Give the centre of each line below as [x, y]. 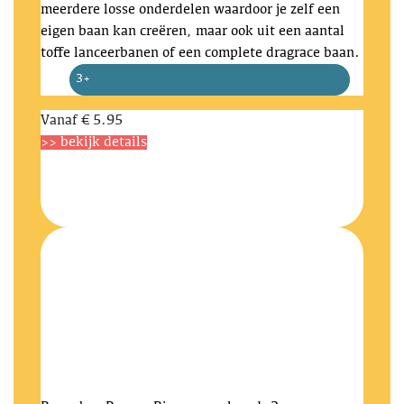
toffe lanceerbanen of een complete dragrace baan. [200, 53]
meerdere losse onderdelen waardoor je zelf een [190, 10]
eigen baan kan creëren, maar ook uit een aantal [193, 32]
